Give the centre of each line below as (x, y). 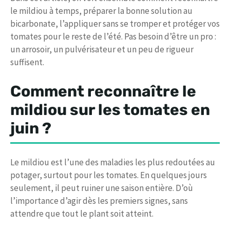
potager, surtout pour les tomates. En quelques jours (109, 175)
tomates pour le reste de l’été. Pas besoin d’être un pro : (113, 37)
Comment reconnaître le (103, 91)
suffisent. (27, 62)
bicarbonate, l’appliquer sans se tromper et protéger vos (115, 24)
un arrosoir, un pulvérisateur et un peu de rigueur (102, 50)
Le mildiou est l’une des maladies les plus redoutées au (113, 162)
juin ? (31, 128)
